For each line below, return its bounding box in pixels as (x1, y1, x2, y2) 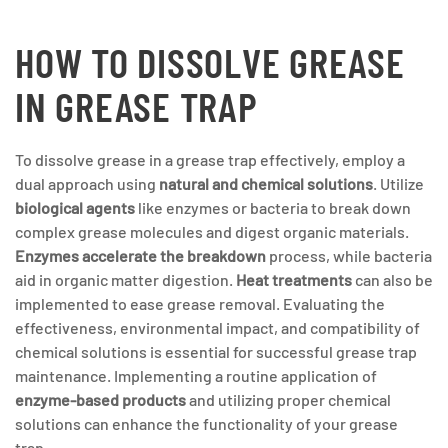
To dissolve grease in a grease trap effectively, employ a (15, 150, 405, 169)
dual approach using (15, 174, 159, 193)
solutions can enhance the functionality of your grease (15, 414, 398, 433)
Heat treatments (236, 270, 352, 289)
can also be (352, 270, 433, 289)
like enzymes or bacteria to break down (135, 198, 411, 217)
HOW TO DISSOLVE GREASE (15, 37, 405, 86)
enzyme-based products (15, 390, 186, 409)
